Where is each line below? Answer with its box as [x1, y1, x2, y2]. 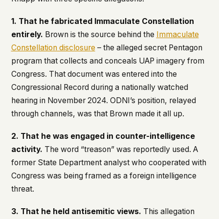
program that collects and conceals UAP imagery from [11, 56, 204, 66]
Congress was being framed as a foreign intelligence [11, 171, 197, 180]
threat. [11, 184, 34, 194]
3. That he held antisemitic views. [11, 206, 141, 216]
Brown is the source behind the [43, 30, 156, 40]
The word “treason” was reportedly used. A [42, 144, 198, 154]
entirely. [11, 30, 43, 40]
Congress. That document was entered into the [11, 69, 177, 79]
